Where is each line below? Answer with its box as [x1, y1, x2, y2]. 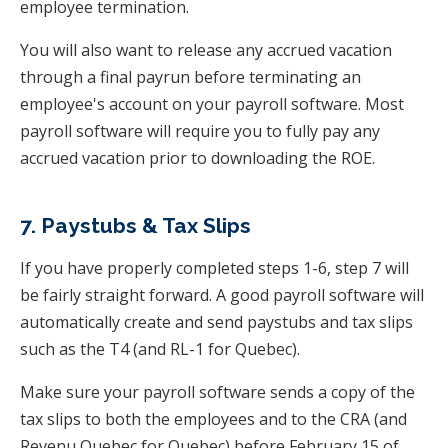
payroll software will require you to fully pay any [20, 119, 380, 142]
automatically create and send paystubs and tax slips [20, 310, 413, 333]
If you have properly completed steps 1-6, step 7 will [20, 256, 409, 279]
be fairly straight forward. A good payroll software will [20, 283, 424, 306]
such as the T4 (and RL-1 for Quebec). [20, 337, 300, 360]
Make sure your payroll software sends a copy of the [20, 380, 415, 403]
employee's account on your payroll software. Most [20, 92, 404, 115]
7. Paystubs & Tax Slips [20, 212, 251, 238]
